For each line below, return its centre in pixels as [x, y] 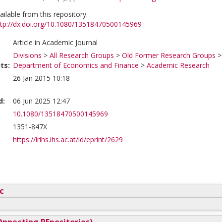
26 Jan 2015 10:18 [41, 78]
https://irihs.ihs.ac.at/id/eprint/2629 [68, 139]
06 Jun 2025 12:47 [41, 101]
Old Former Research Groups [169, 55]
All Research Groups [82, 55]
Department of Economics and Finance [76, 65]
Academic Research [178, 65]
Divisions [27, 55]
